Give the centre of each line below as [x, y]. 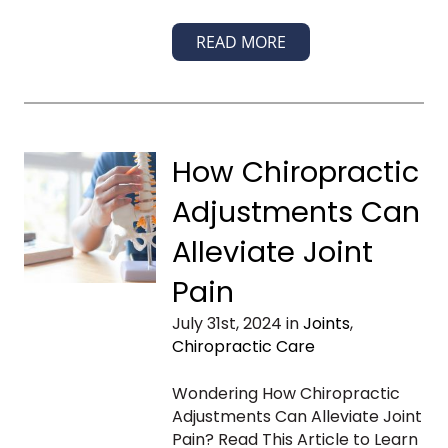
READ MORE [240, 41]
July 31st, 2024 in [237, 323]
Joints [326, 323]
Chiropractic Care [243, 346]
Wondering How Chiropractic [285, 393]
